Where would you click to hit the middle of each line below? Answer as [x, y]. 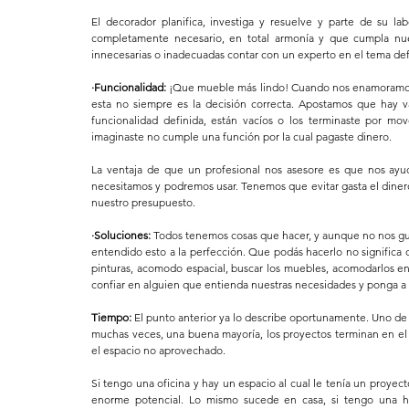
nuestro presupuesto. [143, 203]
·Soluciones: [121, 236]
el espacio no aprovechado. [158, 351]
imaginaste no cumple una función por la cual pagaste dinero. [241, 137]
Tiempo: [113, 318]
